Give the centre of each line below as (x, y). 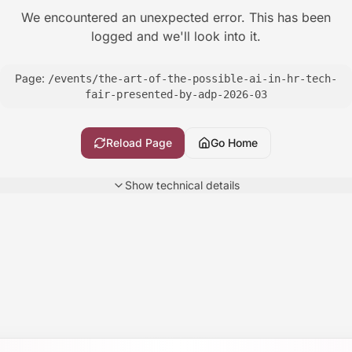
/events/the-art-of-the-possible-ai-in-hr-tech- (192, 79)
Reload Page (139, 143)
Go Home (234, 143)
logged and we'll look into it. (176, 36)
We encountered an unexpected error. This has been (176, 17)
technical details (196, 185)
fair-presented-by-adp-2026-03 (176, 94)
